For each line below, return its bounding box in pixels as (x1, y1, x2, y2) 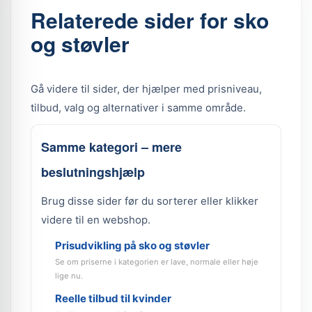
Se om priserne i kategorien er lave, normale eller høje (55, 257, 258, 267)
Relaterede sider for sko (31, 5, 269, 35)
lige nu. (55, 271, 83, 281)
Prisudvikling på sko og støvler (55, 239, 210, 252)
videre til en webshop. (41, 213, 150, 226)
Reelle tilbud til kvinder (55, 292, 171, 305)
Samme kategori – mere (41, 138, 182, 156)
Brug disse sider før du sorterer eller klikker (41, 194, 258, 208)
